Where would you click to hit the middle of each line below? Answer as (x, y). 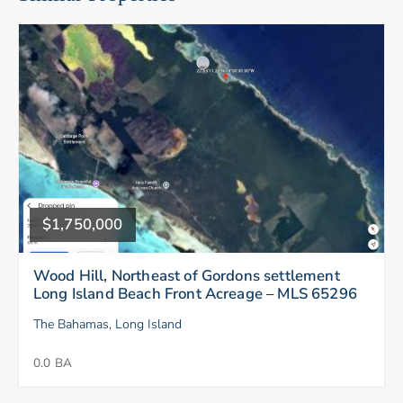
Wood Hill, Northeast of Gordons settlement (187, 275)
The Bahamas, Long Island (107, 324)
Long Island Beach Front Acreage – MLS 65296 (195, 293)
